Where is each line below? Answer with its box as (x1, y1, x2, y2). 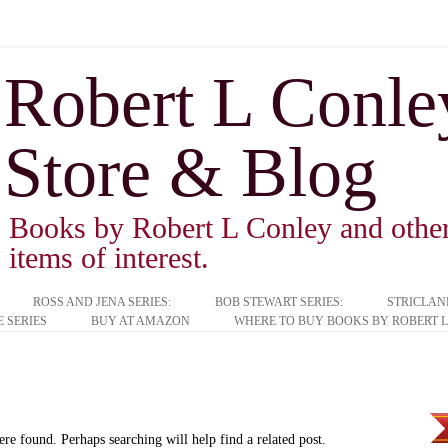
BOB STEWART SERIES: (215, 295, 343, 309)
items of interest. (9, 241, 209, 274)
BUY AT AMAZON (90, 314, 190, 328)
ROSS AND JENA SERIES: (33, 295, 171, 309)
